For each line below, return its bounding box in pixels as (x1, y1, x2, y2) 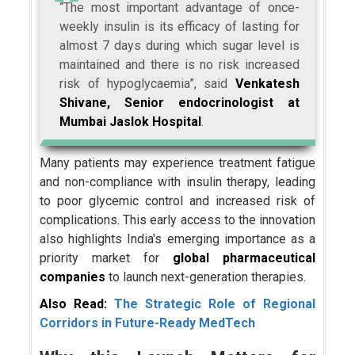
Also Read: (40, 296, 115, 312)
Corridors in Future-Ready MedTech (40, 315, 256, 331)
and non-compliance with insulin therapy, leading (40, 174, 315, 190)
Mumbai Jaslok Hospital (59, 114, 202, 130)
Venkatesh (235, 76, 300, 92)
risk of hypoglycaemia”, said (59, 76, 235, 92)
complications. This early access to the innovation (40, 212, 315, 228)
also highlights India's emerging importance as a (40, 231, 315, 247)
